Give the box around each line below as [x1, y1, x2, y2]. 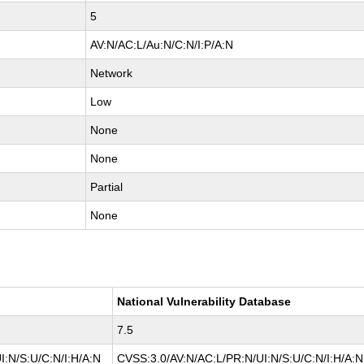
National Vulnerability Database [117, 295, 292, 308]
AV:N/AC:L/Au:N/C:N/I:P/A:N [90, 38, 234, 51]
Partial [90, 180, 123, 193]
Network [90, 67, 133, 80]
